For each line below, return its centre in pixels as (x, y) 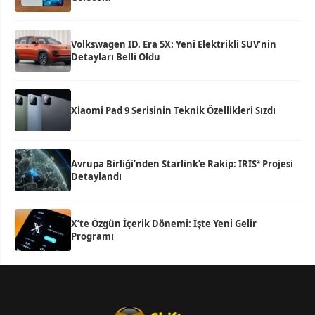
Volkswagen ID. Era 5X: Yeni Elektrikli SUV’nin (174, 44)
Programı (92, 236)
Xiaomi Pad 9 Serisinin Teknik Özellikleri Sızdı (173, 110)
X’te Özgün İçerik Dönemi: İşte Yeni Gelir (164, 224)
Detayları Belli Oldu (116, 57)
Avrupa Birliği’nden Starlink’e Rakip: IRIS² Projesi (182, 164)
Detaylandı (96, 176)
